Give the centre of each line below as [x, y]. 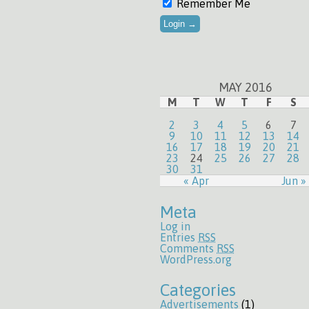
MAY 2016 [245, 87]
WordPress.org [196, 259]
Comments [188, 248]
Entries [179, 237]
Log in [175, 226]
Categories [198, 290]
